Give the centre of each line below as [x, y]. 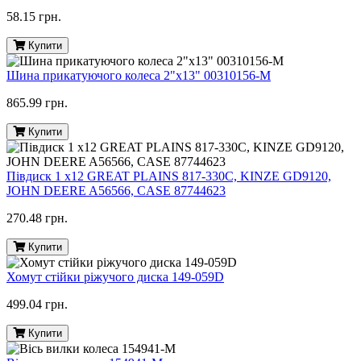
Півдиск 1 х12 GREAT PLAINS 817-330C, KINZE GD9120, [169, 176]
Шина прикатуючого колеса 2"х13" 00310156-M [139, 76]
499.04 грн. [37, 305]
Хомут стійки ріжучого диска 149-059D [115, 277]
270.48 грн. [37, 218]
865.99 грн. [37, 103]
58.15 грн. [34, 17]
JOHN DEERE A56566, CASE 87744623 [116, 191]
